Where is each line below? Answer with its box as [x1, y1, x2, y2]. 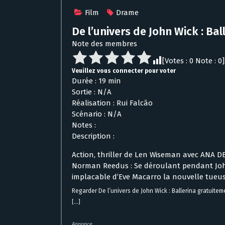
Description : [72, 131, 115, 141]
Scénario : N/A [72, 109, 122, 119]
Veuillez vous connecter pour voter [72, 67, 176, 74]
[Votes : [162, 56, 189, 65]
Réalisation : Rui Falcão [72, 98, 153, 107]
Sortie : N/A [72, 87, 111, 96]
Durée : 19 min [72, 76, 121, 85]
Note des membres [72, 39, 137, 48]
